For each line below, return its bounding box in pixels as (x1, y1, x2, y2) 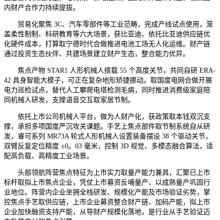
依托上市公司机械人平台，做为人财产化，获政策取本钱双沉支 (4, 112, 210, 120)
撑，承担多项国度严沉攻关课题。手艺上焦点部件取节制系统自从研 (4, 122, 210, 130)
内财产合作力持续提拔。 (4, 3, 80, 11)
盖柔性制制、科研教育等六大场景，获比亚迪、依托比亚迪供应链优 (4, 30, 210, 38)
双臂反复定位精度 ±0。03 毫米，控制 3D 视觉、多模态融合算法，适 (4, 142, 213, 150)
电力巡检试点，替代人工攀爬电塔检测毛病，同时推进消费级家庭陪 (4, 86, 210, 94)
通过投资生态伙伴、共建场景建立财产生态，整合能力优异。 (4, 50, 190, 57)
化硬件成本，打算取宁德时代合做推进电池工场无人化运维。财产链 (4, 40, 210, 48)
